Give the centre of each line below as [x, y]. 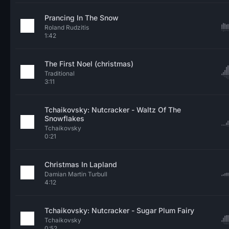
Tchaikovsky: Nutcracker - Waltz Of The [113, 110]
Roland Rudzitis [67, 27]
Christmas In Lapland [81, 164]
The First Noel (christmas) [89, 64]
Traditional [60, 73]
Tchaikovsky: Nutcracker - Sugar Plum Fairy [119, 210]
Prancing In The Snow [82, 18]
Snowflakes [64, 118]
